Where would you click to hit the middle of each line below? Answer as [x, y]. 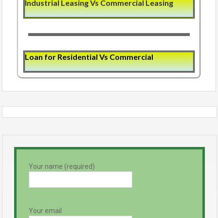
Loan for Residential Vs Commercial [90, 57]
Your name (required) [62, 167]
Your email [45, 211]
